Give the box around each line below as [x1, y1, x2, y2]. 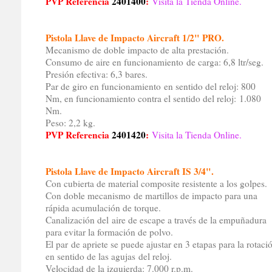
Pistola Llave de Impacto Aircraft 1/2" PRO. [45, 31, 224, 45]
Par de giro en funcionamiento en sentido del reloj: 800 [45, 80, 256, 93]
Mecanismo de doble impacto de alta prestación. [45, 44, 229, 56]
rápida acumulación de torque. [45, 202, 161, 214]
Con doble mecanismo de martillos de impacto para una [45, 189, 257, 202]
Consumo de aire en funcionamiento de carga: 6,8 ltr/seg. [45, 56, 263, 69]
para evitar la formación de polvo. [45, 226, 173, 239]
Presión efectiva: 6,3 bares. [45, 68, 148, 81]
